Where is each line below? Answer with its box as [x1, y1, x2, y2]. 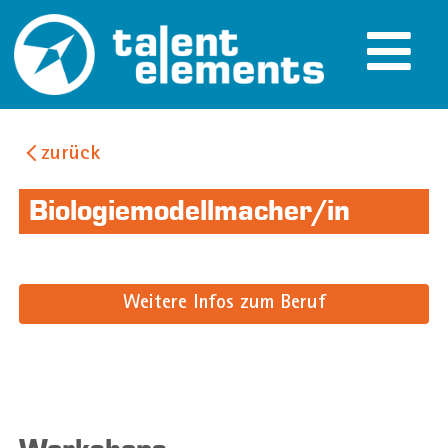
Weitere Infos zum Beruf [122, 293, 326, 314]
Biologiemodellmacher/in [28, 194, 350, 228]
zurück [40, 143, 100, 166]
